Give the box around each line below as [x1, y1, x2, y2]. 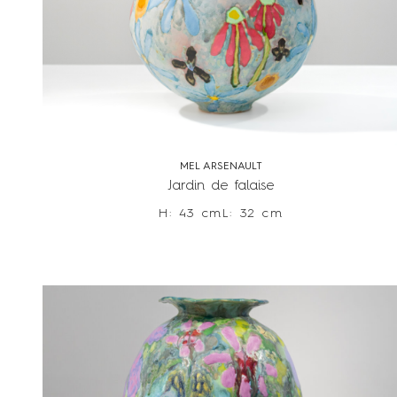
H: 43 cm [159, 207, 222, 221]
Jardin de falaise [167, 179, 275, 194]
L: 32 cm [222, 207, 284, 221]
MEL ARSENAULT [179, 161, 262, 173]
